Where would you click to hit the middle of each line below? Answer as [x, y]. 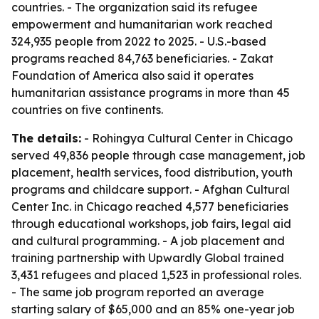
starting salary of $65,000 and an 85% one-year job [153, 309]
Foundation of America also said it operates [132, 75]
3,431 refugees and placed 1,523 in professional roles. [156, 275]
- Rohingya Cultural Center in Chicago [187, 138]
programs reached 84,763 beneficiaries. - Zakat [142, 58]
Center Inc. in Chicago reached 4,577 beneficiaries [150, 206]
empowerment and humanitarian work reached [142, 24]
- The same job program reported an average [138, 292]
